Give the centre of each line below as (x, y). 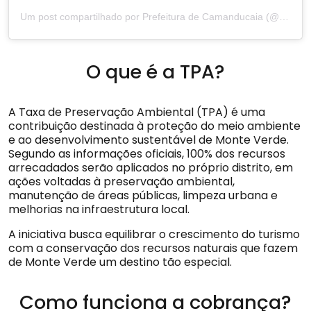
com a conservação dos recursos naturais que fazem (153, 248)
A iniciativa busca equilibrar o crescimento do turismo (154, 234)
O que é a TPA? (155, 72)
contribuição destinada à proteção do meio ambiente (154, 126)
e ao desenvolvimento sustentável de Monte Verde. (149, 140)
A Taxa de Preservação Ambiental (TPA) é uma (137, 112)
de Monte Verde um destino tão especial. (120, 262)
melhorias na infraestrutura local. (99, 209)
